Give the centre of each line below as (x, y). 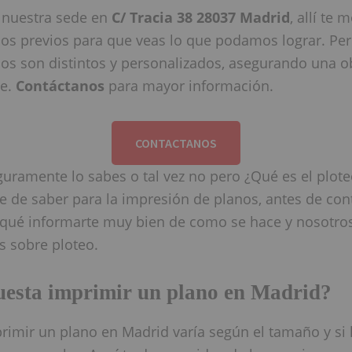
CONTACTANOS (176, 143)
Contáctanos (60, 85)
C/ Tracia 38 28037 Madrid (201, 17)
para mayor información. (189, 85)
